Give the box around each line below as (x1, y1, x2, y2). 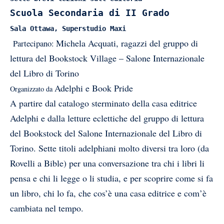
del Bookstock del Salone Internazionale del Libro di (10, 127, 202, 139)
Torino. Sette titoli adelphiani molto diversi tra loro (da (10, 142, 209, 154)
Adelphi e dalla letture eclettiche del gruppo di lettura (10, 112, 204, 124)
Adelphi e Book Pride (54, 82, 133, 94)
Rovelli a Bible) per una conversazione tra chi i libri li (10, 157, 204, 169)
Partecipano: (10, 37, 56, 49)
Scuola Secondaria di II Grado (10, 7, 169, 18)
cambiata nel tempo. (10, 202, 83, 214)
